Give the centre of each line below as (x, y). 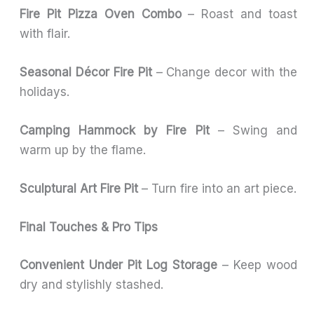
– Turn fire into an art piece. (218, 189)
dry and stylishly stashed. (92, 284)
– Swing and (253, 131)
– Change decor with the (224, 72)
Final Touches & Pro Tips (89, 227)
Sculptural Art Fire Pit (79, 189)
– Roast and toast (239, 14)
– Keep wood (257, 265)
